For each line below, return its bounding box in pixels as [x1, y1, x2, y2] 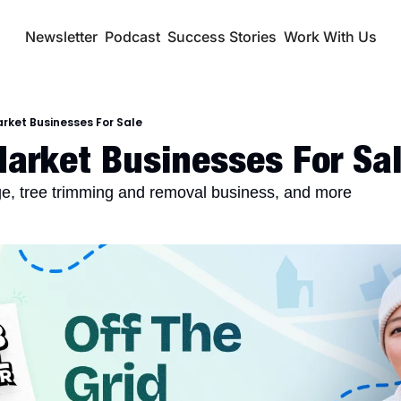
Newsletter [24, 28, 98, 46]
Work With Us [283, 28, 377, 46]
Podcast [104, 28, 160, 46]
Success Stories [166, 28, 277, 46]
